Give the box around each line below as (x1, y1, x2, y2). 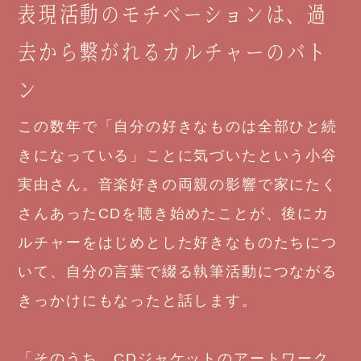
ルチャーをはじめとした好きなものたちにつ (18, 234, 338, 251)
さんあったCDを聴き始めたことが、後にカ (18, 205, 330, 222)
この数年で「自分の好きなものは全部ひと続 (18, 118, 338, 135)
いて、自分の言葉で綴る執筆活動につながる (18, 263, 338, 280)
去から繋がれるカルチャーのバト (18, 34, 329, 67)
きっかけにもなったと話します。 (18, 292, 258, 309)
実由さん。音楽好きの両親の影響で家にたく (18, 176, 338, 193)
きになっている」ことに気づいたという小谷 (18, 147, 338, 164)
